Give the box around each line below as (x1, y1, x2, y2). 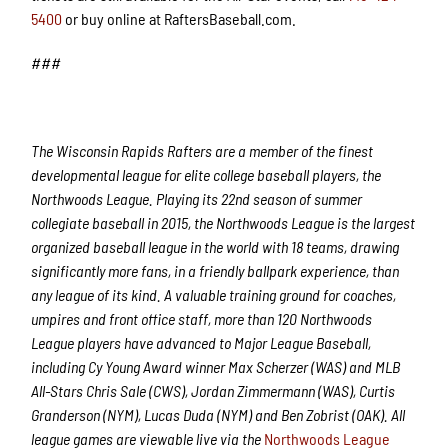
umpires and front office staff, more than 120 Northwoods (31, 308, 373, 328)
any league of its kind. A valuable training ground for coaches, (31, 284, 397, 304)
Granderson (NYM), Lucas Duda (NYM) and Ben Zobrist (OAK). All (31, 404, 406, 424)
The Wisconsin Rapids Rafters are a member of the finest (31, 140, 374, 160)
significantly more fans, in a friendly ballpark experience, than (31, 260, 400, 280)
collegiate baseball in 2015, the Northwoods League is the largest (31, 212, 416, 232)
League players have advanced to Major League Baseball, (31, 332, 372, 352)
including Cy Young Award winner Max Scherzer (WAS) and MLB (31, 356, 401, 376)
